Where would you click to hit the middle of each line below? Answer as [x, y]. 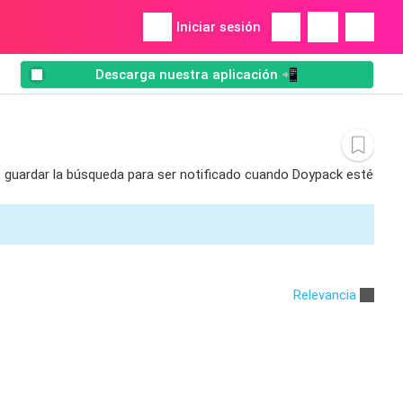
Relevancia [325, 295]
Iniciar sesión [219, 27]
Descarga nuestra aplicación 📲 [197, 75]
